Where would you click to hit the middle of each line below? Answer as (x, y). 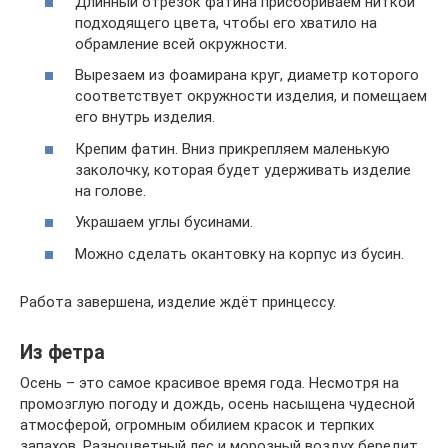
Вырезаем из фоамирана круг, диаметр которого (247, 75)
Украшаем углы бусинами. (164, 222)
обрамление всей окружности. (181, 43)
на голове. (110, 190)
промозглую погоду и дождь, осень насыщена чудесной (217, 403)
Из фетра (62, 352)
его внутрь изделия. (145, 117)
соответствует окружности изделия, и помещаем (251, 96)
